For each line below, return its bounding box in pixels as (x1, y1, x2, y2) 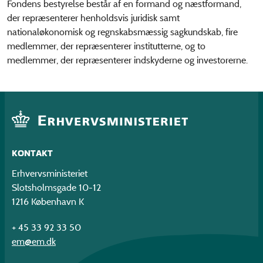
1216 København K (12, 195, 84, 207)
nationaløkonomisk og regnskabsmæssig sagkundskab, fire (7, 26, 238, 38)
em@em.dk (12, 235, 56, 247)
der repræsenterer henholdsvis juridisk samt (7, 12, 180, 23)
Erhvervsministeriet (12, 167, 87, 179)
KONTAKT (12, 146, 53, 160)
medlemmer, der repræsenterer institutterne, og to (7, 41, 205, 52)
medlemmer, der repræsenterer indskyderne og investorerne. (7, 55, 248, 66)
